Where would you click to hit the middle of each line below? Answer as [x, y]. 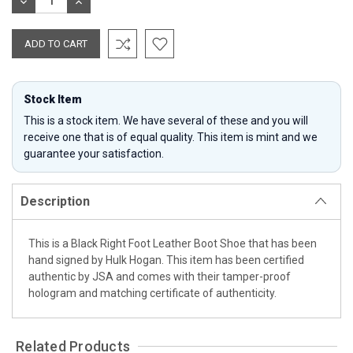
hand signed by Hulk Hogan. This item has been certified [166, 260]
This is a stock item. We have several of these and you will [166, 120]
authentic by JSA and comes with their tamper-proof [160, 276]
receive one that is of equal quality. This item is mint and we [171, 137]
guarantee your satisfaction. [94, 153]
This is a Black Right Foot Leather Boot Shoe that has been [173, 243]
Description [55, 201]
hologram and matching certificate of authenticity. [152, 293]
